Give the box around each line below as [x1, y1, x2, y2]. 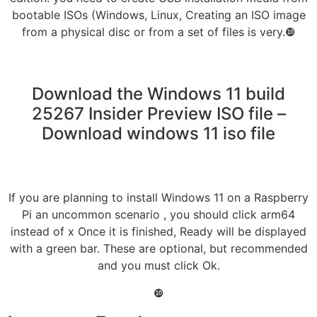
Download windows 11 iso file [42, 123, 275, 144]
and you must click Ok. [97, 258, 220, 273]
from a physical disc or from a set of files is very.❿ [22, 24, 295, 39]
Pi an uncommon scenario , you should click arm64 [22, 207, 295, 222]
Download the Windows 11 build [32, 83, 285, 105]
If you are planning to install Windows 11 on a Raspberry [8, 190, 309, 205]
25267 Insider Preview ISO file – [31, 103, 286, 125]
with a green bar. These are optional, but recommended [9, 241, 308, 256]
